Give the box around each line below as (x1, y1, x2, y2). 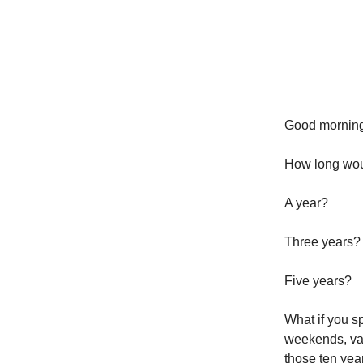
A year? (284, 196, 328, 211)
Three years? (284, 235, 361, 250)
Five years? (284, 274, 352, 288)
